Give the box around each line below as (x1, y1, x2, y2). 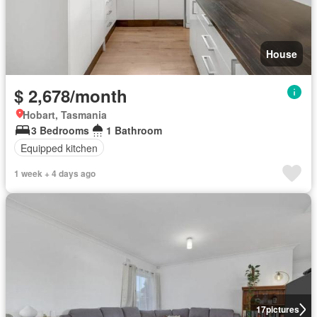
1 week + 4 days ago (14, 167, 96, 180)
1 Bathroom (106, 123, 162, 137)
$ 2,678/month (14, 83, 127, 108)
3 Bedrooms (31, 123, 89, 137)
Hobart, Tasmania (23, 108, 107, 122)
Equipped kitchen (21, 140, 98, 155)
